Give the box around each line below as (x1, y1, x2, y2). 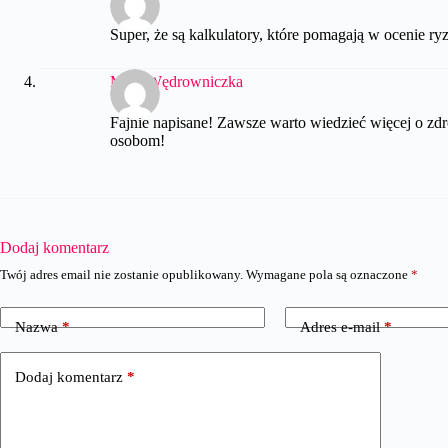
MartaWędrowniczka (110, 72, 243, 90)
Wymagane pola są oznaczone (246, 267, 411, 283)
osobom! (110, 132, 165, 150)
